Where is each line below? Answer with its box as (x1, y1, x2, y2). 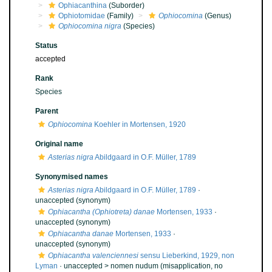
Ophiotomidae (58, 12, 105, 20)
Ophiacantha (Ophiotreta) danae (48, 208, 155, 216)
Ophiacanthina (58, 1, 107, 10)
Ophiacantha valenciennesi (48, 251, 138, 260)
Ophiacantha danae (48, 229, 114, 238)
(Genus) (203, 12, 231, 20)
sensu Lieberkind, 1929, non (138, 251, 234, 260)
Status (35, 41, 58, 50)
